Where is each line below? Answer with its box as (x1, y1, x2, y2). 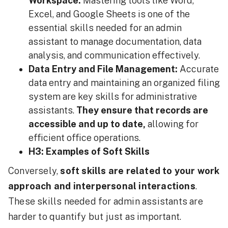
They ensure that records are (76, 105, 208, 116)
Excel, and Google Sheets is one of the (28, 9, 190, 20)
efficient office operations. (28, 132, 140, 144)
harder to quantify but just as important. (8, 211, 182, 222)
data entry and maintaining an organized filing (28, 77, 220, 89)
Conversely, (8, 165, 61, 177)
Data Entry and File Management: (28, 64, 180, 75)
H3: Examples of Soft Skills (28, 146, 150, 157)
